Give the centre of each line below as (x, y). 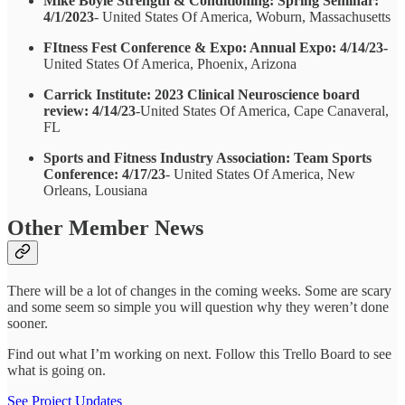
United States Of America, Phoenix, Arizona (170, 63)
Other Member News (105, 228)
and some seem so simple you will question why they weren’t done (198, 307)
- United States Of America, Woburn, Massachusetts (242, 16)
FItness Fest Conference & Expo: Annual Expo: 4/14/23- (216, 47)
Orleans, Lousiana (95, 190)
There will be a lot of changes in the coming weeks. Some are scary (199, 291)
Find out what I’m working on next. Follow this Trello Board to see (199, 354)
